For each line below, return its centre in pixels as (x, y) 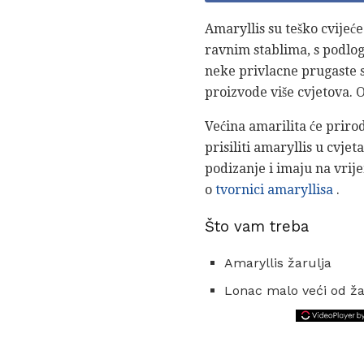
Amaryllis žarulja (278, 262)
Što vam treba (257, 227)
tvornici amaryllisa (274, 190)
